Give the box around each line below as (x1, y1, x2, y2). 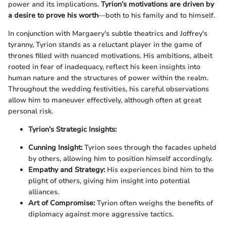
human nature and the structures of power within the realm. (8, 73, 208, 83)
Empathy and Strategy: (28, 165, 105, 175)
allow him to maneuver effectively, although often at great (8, 95, 201, 105)
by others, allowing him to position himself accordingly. (28, 154, 212, 164)
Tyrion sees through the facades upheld (82, 143, 216, 153)
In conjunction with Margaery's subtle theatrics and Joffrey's (8, 29, 207, 39)
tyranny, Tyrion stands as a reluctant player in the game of (8, 40, 202, 50)
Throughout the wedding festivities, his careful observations (8, 84, 209, 94)
